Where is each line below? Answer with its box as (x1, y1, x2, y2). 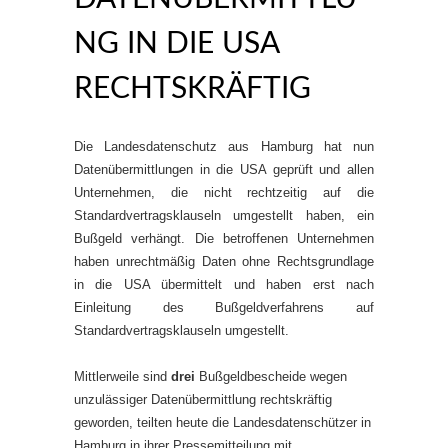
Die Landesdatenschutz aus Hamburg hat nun (74, 139, 374, 154)
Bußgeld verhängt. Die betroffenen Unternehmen (74, 231, 374, 246)
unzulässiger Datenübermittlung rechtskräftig (74, 392, 332, 407)
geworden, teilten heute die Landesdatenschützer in (74, 415, 371, 430)
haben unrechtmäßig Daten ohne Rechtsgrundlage (74, 254, 374, 269)
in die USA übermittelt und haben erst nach (74, 277, 374, 292)
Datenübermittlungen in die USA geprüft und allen (74, 162, 374, 177)
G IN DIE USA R (74, 29, 279, 59)
